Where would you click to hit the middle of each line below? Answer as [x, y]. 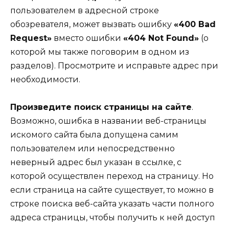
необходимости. [45, 80]
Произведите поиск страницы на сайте [101, 107]
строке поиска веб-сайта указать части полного [112, 204]
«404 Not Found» [161, 38]
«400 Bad [195, 25]
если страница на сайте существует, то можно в [112, 190]
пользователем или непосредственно [93, 149]
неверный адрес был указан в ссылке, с [96, 163]
